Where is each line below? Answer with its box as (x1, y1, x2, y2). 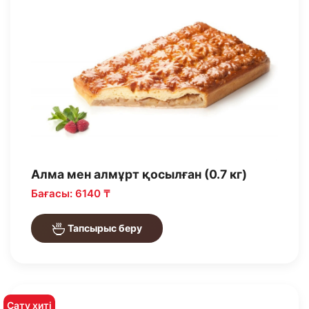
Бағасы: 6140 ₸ (31, 187, 110, 201)
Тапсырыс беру (66, 222, 142, 235)
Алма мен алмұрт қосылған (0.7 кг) (31, 167, 247, 182)
